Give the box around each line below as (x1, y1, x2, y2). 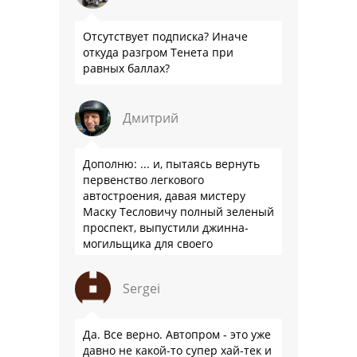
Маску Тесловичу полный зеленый (83, 203, 274, 219)
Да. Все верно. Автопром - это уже (83, 326, 271, 342)
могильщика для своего (83, 235, 213, 251)
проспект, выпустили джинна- (83, 219, 249, 235)
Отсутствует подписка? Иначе (83, 28, 248, 44)
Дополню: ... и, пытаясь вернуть (83, 155, 260, 171)
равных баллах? (83, 60, 170, 76)
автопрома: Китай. (83, 251, 186, 267)
